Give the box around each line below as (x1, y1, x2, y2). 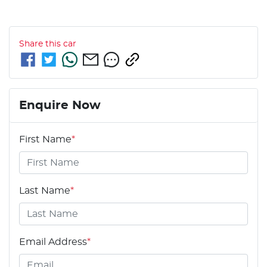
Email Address (19, 237, 87, 247)
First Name (19, 134, 72, 144)
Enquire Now (19, 99, 101, 111)
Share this (19, 39, 63, 48)
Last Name (19, 185, 70, 195)
